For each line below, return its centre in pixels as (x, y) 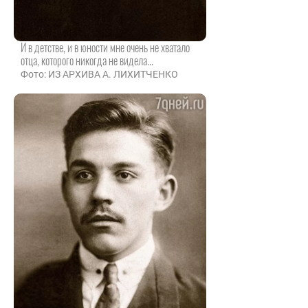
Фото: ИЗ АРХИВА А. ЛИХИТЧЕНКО (99, 74)
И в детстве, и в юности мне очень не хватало (105, 47)
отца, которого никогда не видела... (87, 60)
